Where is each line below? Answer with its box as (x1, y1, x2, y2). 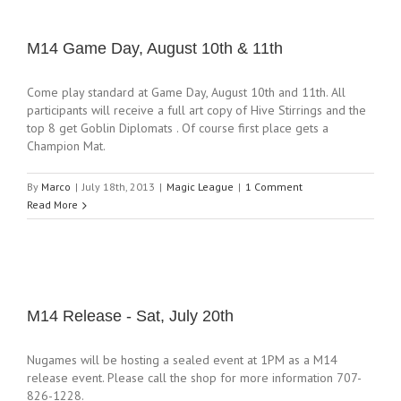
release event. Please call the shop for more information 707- (27, 370, 362, 386)
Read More (27, 198, 78, 211)
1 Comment (245, 180, 303, 193)
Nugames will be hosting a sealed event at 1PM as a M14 (27, 352, 337, 368)
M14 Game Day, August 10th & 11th (27, 39, 283, 57)
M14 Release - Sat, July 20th (27, 307, 234, 325)
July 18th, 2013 (82, 180, 155, 193)
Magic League (166, 180, 234, 193)
